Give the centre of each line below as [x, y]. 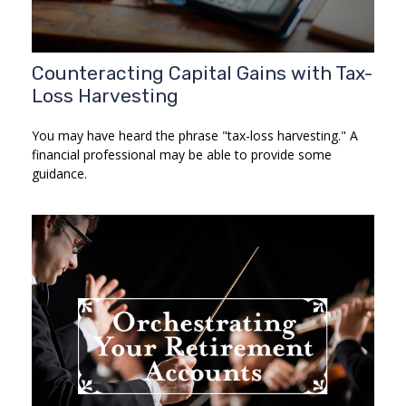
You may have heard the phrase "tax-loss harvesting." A [195, 135]
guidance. [59, 173]
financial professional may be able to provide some [182, 154]
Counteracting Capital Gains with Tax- [202, 72]
